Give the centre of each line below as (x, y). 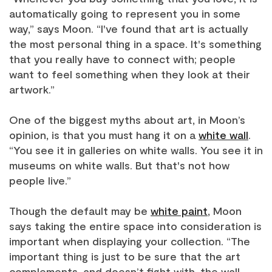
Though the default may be (80, 211)
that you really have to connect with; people (122, 59)
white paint (179, 211)
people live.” (40, 180)
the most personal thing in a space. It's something (135, 44)
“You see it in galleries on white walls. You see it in (136, 150)
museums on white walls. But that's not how (119, 165)
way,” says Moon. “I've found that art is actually (129, 29)
